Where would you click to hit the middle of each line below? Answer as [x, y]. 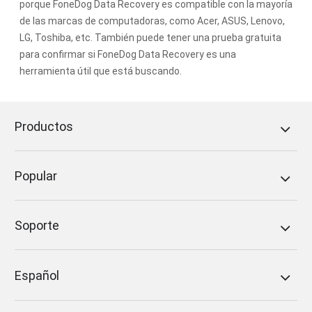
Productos [44, 127]
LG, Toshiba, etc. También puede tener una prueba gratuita [150, 38]
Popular [36, 176]
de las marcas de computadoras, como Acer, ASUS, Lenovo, [152, 21]
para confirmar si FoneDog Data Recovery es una [128, 55]
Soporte [37, 226]
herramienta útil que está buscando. [101, 71]
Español [37, 276]
